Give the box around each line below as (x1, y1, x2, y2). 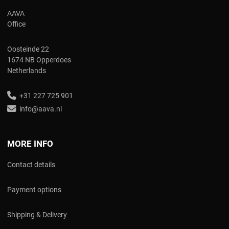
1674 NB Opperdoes (7, 55, 71, 64)
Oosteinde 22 (7, 44, 49, 53)
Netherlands (7, 66, 46, 75)
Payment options (7, 185, 61, 194)
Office (7, 19, 26, 28)
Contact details (7, 160, 55, 169)
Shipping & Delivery (7, 210, 67, 219)
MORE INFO (7, 138, 53, 149)
